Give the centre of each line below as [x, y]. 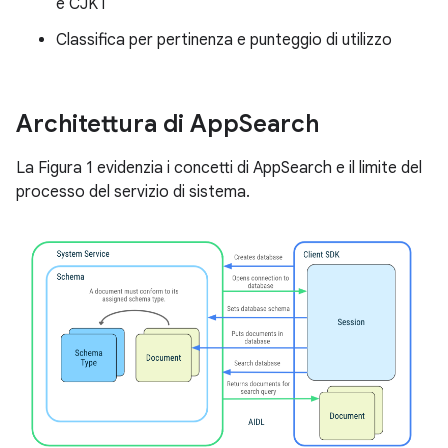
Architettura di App [127, 124]
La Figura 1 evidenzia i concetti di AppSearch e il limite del [219, 168]
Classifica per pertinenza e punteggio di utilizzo [224, 40]
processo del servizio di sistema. [133, 192]
